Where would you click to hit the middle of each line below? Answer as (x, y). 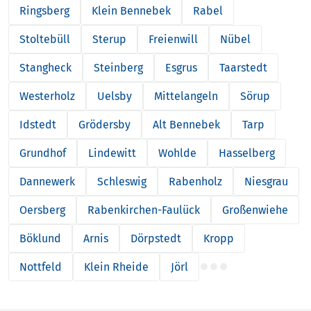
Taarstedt (243, 67)
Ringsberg (44, 10)
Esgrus (181, 67)
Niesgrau (266, 181)
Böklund (40, 238)
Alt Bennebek (186, 124)
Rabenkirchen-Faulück (144, 210)
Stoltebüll (45, 39)
